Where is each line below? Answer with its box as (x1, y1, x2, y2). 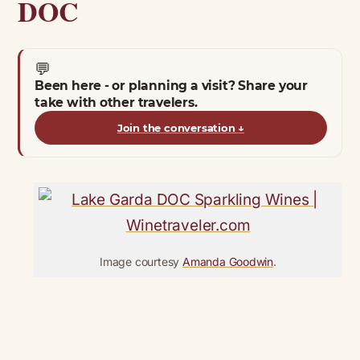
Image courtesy (100, 254, 182, 268)
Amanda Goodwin (182, 254, 274, 268)
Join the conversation (117, 121, 239, 134)
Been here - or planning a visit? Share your (35, 77, 309, 93)
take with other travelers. (35, 94, 198, 110)
